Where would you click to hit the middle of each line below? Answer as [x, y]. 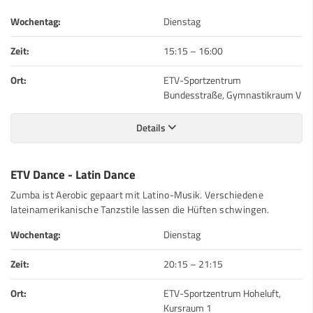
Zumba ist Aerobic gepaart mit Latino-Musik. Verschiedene [137, 195]
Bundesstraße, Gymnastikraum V [232, 95]
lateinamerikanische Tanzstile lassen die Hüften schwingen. [140, 209]
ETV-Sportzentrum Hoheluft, [222, 293]
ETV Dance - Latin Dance [73, 174]
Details [152, 128]
